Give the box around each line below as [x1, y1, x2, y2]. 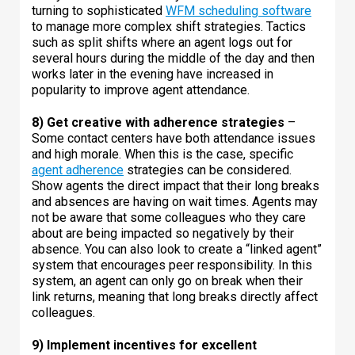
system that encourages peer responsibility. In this [32, 257, 312, 273]
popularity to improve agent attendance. [32, 82, 250, 97]
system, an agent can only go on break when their [32, 273, 303, 288]
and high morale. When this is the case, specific [32, 146, 293, 162]
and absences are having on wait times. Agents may [32, 193, 318, 209]
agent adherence [32, 162, 124, 177]
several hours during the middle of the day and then [32, 50, 315, 66]
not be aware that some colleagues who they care [32, 209, 306, 225]
